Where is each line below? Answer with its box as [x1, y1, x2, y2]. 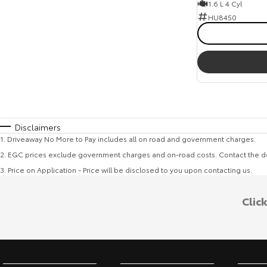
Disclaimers [15, 121, 61, 133]
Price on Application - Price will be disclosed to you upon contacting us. [8, 164, 252, 175]
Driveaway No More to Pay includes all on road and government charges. [7, 133, 256, 144]
